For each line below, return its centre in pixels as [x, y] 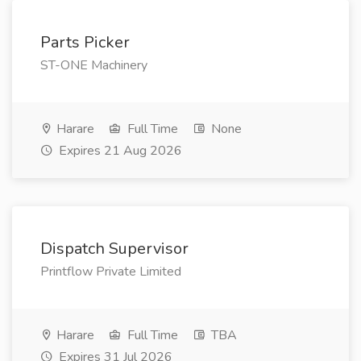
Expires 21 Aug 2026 [119, 151]
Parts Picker [85, 42]
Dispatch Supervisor [114, 249]
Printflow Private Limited [111, 272]
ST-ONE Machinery [94, 65]
